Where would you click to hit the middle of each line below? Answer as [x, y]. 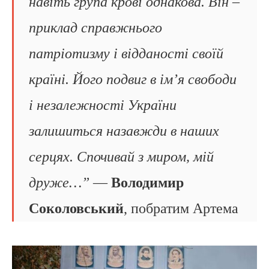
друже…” [59, 182]
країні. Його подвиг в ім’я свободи [133, 79]
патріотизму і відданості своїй [126, 53]
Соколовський [76, 208]
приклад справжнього [95, 27]
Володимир [147, 182]
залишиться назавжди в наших [124, 131]
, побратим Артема [181, 208]
